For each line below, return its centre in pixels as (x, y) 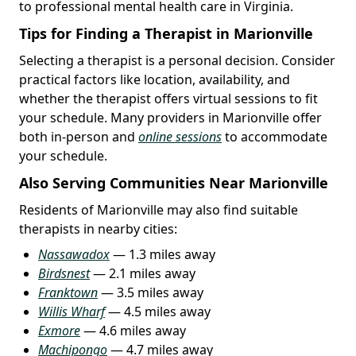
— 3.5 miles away (151, 292)
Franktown (68, 292)
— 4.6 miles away (133, 330)
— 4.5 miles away (158, 311)
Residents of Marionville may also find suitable (159, 209)
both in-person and (79, 136)
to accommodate (275, 136)
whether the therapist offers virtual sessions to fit (168, 98)
